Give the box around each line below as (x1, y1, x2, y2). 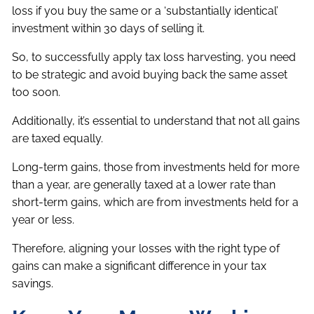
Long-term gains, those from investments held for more (12, 161, 300, 175)
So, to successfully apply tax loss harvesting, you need (12, 50, 296, 64)
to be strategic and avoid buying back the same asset (12, 68, 288, 82)
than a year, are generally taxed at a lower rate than (12, 178, 276, 192)
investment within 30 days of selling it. (12, 22, 205, 36)
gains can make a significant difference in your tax (12, 259, 267, 273)
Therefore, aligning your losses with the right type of (12, 242, 280, 256)
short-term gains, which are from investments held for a (12, 196, 299, 210)
